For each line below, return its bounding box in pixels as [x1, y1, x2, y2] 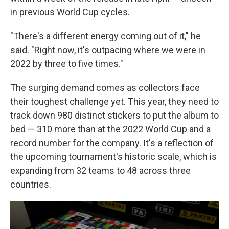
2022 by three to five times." [10, 58, 123, 69]
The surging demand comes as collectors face [10, 82, 200, 93]
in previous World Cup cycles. [10, 7, 130, 17]
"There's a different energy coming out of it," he [10, 31, 201, 41]
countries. [10, 179, 51, 190]
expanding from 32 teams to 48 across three [10, 165, 191, 176]
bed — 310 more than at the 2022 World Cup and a [10, 124, 211, 134]
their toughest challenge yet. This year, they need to [10, 96, 219, 107]
